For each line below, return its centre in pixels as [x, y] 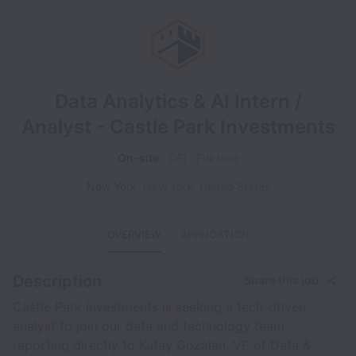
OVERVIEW [134, 234]
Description [57, 281]
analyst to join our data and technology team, [150, 326]
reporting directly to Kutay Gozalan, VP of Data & [162, 345]
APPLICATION [215, 234]
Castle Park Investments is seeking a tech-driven [159, 307]
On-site [138, 158]
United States [234, 186]
